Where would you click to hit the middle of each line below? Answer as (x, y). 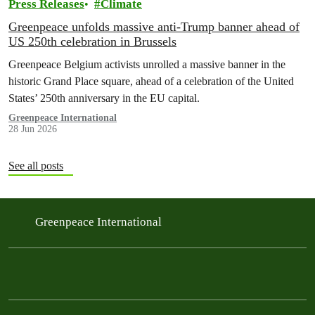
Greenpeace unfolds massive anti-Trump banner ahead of (154, 27)
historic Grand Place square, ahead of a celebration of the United (151, 81)
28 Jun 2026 (33, 129)
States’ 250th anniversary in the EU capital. (104, 98)
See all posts (36, 166)
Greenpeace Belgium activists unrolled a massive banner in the (147, 64)
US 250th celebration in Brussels (92, 41)
